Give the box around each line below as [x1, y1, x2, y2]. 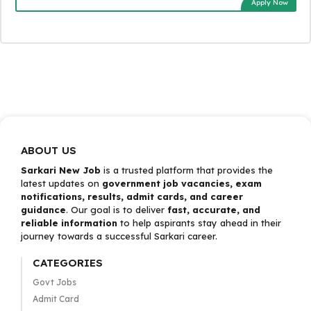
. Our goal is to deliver [66, 204, 167, 215]
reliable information [21, 217, 117, 228]
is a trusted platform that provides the [101, 165, 273, 176]
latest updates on [21, 178, 102, 189]
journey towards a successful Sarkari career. [21, 230, 217, 242]
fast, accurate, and [167, 204, 260, 215]
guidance [21, 204, 66, 215]
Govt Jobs [32, 277, 76, 287]
